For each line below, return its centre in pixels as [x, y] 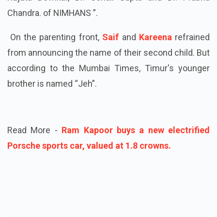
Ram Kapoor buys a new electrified [136, 130]
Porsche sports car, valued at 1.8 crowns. [89, 146]
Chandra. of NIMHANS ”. [53, 13]
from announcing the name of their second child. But [108, 53]
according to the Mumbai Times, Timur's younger [108, 68]
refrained [191, 37]
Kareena [155, 37]
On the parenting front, [55, 37]
